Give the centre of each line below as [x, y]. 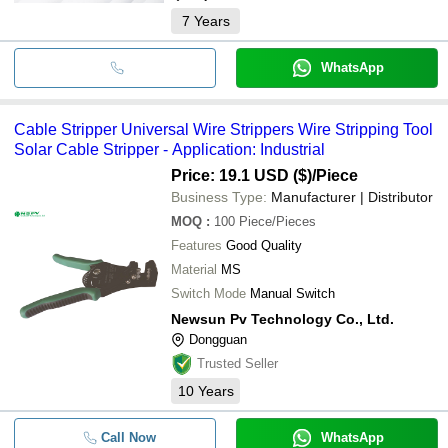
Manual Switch [292, 293]
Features [196, 245]
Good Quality [264, 245]
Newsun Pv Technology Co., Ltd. [282, 318]
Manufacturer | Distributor [352, 196]
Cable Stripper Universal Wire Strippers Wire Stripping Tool [223, 129]
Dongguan [218, 339]
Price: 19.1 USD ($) [241, 175]
